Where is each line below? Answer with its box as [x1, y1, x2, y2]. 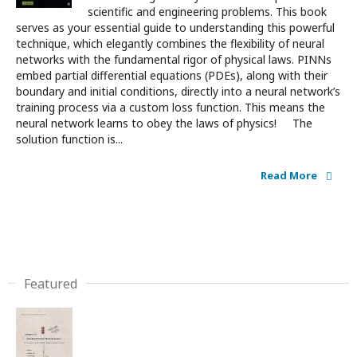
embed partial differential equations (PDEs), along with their [16, 67, 328, 83]
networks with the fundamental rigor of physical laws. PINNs [16, 51, 331, 67]
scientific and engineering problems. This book [88, 3, 327, 19]
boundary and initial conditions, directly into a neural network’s [16, 83, 340, 99]
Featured [24, 274, 77, 292]
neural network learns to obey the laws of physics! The [16, 115, 312, 131]
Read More [261, 167, 317, 182]
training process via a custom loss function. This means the [16, 99, 325, 115]
